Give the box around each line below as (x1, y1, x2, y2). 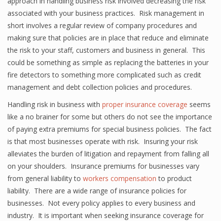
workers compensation (83, 174, 156, 183)
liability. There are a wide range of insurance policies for (7, 186, 186, 195)
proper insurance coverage (102, 100, 187, 109)
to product (156, 174, 192, 183)
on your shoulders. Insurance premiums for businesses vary (7, 161, 199, 171)
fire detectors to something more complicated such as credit (7, 70, 201, 79)
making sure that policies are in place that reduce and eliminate (7, 33, 209, 42)
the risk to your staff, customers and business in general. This (7, 45, 205, 55)
